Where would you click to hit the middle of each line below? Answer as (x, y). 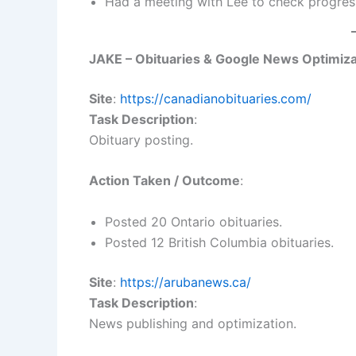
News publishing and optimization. (193, 323)
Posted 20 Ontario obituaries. (193, 221)
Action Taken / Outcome (164, 181)
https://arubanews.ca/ (186, 282)
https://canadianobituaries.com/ (216, 98)
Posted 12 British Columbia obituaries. (219, 242)
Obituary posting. (141, 139)
